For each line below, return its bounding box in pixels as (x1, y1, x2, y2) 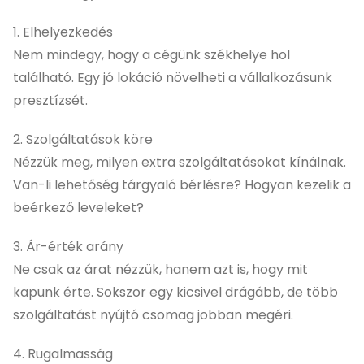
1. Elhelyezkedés (13, 22, 113, 41)
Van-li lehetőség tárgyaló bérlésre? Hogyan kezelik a (13, 175, 351, 194)
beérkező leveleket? (13, 197, 144, 217)
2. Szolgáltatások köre (13, 129, 153, 149)
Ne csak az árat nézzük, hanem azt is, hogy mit (13, 259, 308, 279)
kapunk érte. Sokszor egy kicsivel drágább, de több (13, 282, 338, 301)
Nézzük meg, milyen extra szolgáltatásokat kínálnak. (13, 152, 346, 171)
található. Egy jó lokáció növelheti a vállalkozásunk (13, 67, 332, 87)
